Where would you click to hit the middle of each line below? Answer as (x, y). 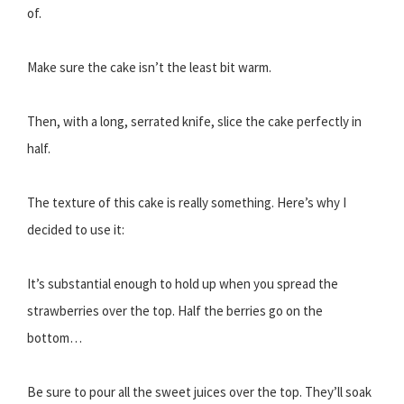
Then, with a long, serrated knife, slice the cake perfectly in (194, 122)
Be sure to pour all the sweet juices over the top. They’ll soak (199, 392)
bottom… (55, 338)
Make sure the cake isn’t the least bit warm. (149, 68)
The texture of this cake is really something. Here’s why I (187, 203)
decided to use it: (76, 230)
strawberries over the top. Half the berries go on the (175, 311)
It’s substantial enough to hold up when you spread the (183, 284)
